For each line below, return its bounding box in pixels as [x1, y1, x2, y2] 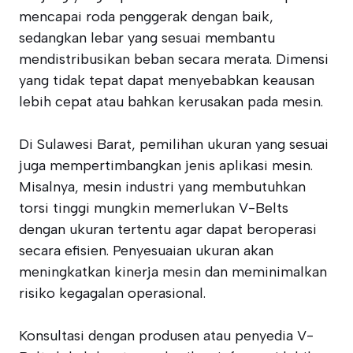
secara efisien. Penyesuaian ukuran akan [19, 242, 273, 259]
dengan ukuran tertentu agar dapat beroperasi [19, 221, 317, 238]
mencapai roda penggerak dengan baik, [19, 8, 273, 25]
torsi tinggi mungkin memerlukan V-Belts [19, 199, 288, 217]
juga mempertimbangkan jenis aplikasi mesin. [19, 157, 313, 174]
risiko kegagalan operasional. [19, 284, 206, 302]
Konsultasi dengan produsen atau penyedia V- [19, 327, 314, 344]
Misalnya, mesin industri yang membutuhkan [19, 178, 306, 195]
